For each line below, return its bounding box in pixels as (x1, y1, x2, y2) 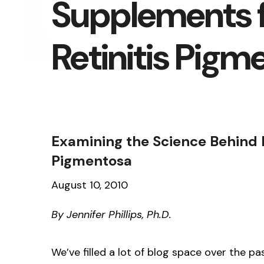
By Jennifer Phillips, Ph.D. (51, 207, 171, 222)
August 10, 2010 (51, 177, 128, 192)
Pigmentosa (51, 151, 132, 170)
